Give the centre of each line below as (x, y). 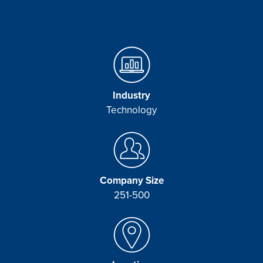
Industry (131, 95)
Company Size (131, 180)
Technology (131, 109)
